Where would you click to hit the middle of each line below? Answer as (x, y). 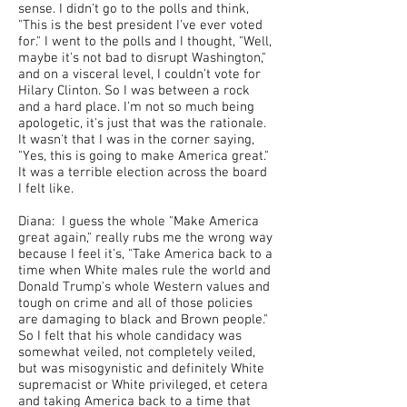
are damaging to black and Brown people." (143, 320)
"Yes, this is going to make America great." (144, 156)
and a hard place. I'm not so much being (136, 107)
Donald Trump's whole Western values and (144, 287)
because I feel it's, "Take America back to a (145, 254)
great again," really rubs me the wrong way (145, 238)
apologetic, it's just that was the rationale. (142, 124)
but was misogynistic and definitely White (141, 369)
